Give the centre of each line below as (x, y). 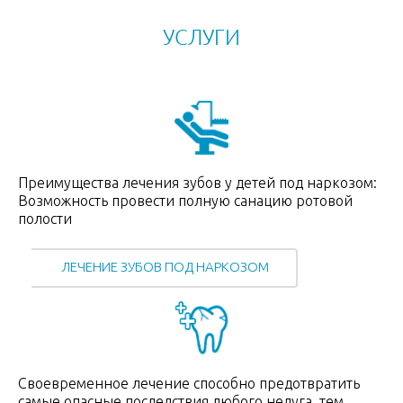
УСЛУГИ (201, 38)
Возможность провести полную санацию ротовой (185, 201)
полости (45, 219)
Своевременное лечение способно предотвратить (189, 384)
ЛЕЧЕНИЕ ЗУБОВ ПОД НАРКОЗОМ (165, 267)
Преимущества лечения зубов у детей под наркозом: (197, 183)
